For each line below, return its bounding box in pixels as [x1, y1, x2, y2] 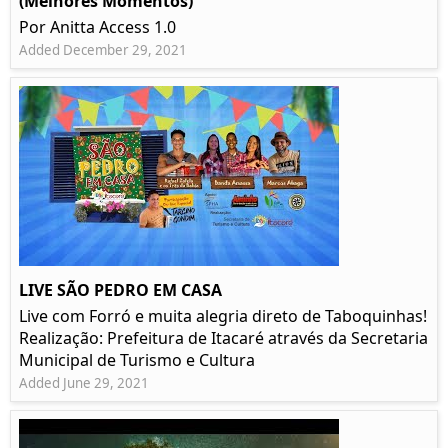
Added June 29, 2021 [19, 374, 149, 393]
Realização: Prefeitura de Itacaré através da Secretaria [19, 327, 428, 350]
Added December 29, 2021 [19, 41, 187, 60]
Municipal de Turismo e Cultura [19, 349, 255, 372]
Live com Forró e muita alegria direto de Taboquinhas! [19, 305, 427, 328]
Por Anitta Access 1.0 [19, 16, 176, 39]
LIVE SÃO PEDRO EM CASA [19, 279, 222, 302]
